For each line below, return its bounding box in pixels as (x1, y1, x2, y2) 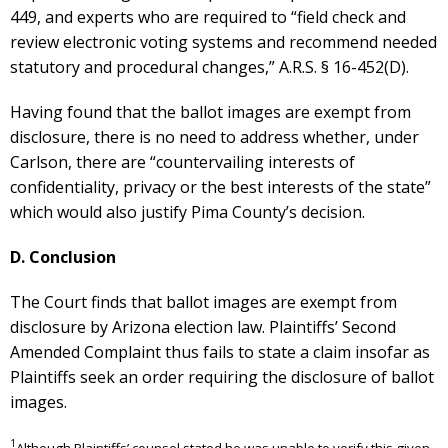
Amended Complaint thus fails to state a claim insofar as (10, 341, 430, 364)
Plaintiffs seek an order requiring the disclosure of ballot (10, 366, 434, 389)
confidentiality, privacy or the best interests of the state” (10, 176, 431, 199)
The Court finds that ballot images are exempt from (10, 291, 397, 314)
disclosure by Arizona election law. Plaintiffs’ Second (10, 316, 396, 339)
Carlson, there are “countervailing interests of (10, 151, 355, 174)
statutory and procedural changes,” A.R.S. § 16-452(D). (10, 56, 409, 79)
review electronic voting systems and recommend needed (10, 31, 437, 54)
